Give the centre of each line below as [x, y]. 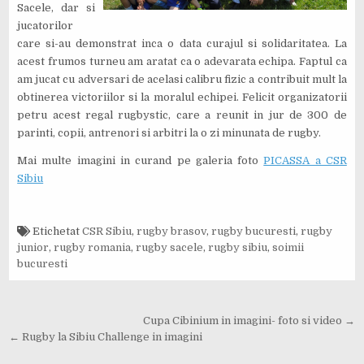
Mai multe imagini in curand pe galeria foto [141, 160]
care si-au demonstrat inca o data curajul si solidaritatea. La [182, 43]
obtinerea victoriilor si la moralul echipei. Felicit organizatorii [182, 97]
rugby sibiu [238, 247]
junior [33, 247]
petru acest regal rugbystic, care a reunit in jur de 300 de [182, 115]
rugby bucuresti [254, 231]
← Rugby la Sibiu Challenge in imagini [106, 336]
